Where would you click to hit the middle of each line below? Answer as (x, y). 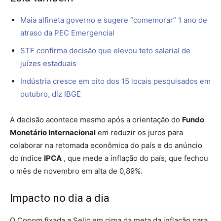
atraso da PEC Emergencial (67, 33)
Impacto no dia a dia (60, 198)
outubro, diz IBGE (51, 94)
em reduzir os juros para (139, 132)
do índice (27, 158)
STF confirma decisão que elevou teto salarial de (105, 50)
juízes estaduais (48, 63)
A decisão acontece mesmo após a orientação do (96, 119)
